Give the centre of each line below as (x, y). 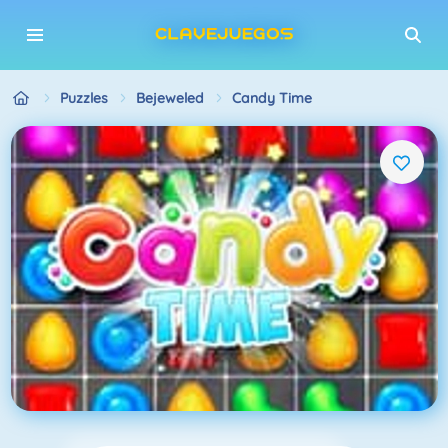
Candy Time (271, 97)
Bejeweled (169, 97)
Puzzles (83, 97)
